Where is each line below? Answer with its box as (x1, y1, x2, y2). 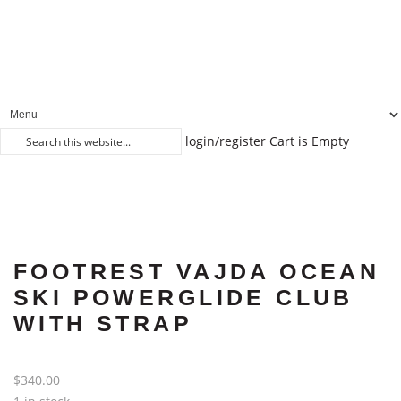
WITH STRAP (13, 311, 193, 336)
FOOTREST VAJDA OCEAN (13, 259, 380, 284)
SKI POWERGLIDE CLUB (13, 285, 354, 310)
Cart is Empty (269, 132, 349, 149)
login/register (185, 132, 266, 149)
